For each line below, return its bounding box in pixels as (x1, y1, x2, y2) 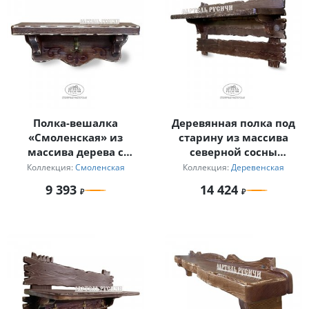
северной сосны (190, 146, 277, 159)
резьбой (53, 160, 98, 173)
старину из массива (179, 131, 288, 144)
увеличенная (197, 160, 270, 173)
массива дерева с (28, 146, 123, 159)
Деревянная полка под (172, 117, 295, 130)
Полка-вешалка (33, 117, 118, 130)
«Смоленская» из (28, 131, 123, 144)
